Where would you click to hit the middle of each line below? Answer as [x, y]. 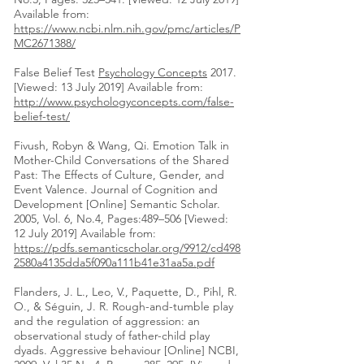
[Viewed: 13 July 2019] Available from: [108, 87]
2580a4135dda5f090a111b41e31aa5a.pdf [114, 263]
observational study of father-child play [112, 336]
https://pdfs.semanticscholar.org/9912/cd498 [127, 248]
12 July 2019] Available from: [85, 234]
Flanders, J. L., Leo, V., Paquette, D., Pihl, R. [126, 292]
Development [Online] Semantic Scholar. [117, 204]
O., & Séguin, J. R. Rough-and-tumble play [123, 307]
